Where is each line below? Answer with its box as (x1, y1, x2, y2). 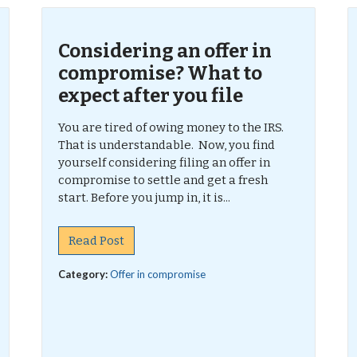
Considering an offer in (58, 40, 273, 62)
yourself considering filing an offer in (58, 155, 271, 170)
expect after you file (58, 84, 244, 107)
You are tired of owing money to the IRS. (58, 120, 287, 135)
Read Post (69, 233, 125, 248)
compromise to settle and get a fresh (58, 173, 269, 187)
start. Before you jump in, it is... (58, 190, 231, 205)
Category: (58, 268, 111, 280)
